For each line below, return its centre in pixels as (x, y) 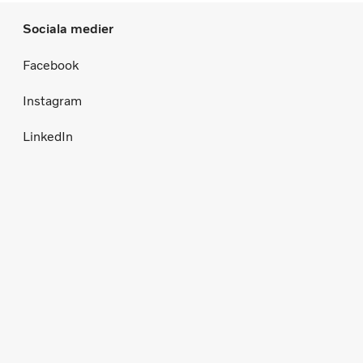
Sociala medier (68, 28)
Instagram (52, 101)
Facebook (51, 66)
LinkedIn (48, 137)
